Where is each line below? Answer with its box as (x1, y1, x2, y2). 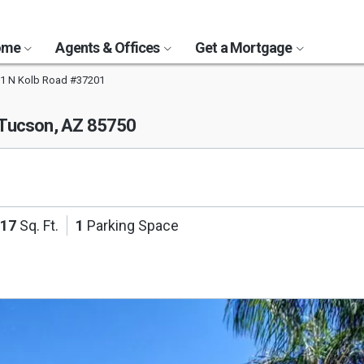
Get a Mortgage (194, 39, 295, 56)
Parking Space (84, 217, 179, 234)
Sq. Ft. (16, 217, 58, 234)
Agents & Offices (55, 39, 162, 56)
